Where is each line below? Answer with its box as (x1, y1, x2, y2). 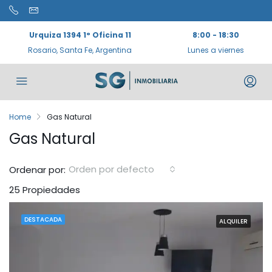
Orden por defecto (69, 163, 154, 175)
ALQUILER (219, 217, 248, 226)
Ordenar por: (9, 163, 66, 176)
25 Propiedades (9, 183, 80, 196)
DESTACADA (24, 215, 62, 224)
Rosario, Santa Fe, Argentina (28, 45, 132, 55)
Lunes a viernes (188, 45, 244, 55)
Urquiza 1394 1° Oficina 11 (29, 30, 131, 40)
